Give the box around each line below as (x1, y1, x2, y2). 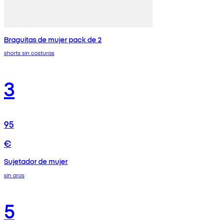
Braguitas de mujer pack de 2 (4, 34, 102, 44)
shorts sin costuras (4, 49, 55, 57)
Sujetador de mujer (4, 156, 68, 166)
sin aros (4, 170, 25, 179)
